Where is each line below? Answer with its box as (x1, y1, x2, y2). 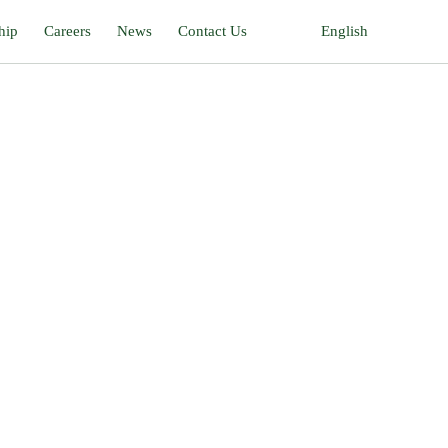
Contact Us (177, 23, 247, 40)
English (320, 23, 368, 40)
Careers (43, 23, 91, 40)
